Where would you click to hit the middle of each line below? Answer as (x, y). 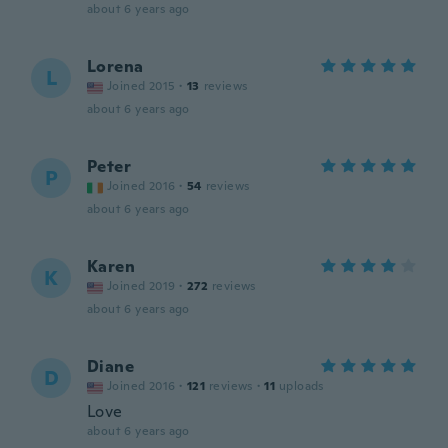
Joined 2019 (141, 286)
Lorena (115, 66)
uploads (301, 386)
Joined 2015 (141, 86)
